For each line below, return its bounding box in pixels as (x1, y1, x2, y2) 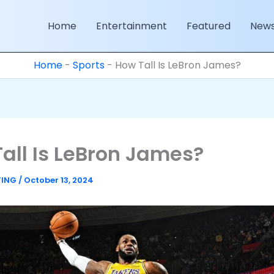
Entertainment (95, 18, 167, 33)
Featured (186, 18, 231, 33)
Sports (72, 58, 105, 72)
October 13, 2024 (24, 174, 94, 186)
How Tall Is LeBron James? (114, 58, 241, 72)
